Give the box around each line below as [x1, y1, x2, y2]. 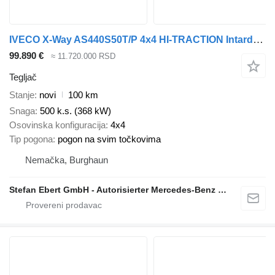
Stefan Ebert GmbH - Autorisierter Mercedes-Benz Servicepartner [218, 185, 227, 195]
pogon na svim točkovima [58, 134, 161, 145]
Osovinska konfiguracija [9, 120, 106, 131]
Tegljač [9, 71, 37, 82]
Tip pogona [9, 134, 53, 145]
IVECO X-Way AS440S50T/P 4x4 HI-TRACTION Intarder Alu [253, 34, 263, 46]
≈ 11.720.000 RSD [51, 52, 115, 61]
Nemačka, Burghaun [25, 155, 108, 166]
